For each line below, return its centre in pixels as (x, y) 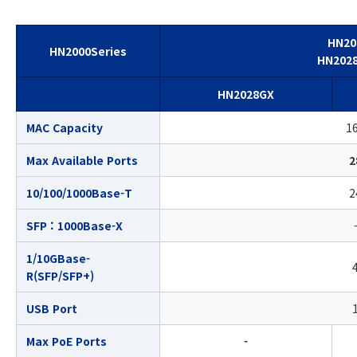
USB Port (52, 308)
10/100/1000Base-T (79, 192)
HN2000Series (88, 51)
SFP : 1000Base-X (75, 225)
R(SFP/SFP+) (60, 275)
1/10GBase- (58, 258)
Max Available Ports (82, 160)
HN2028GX (246, 94)
